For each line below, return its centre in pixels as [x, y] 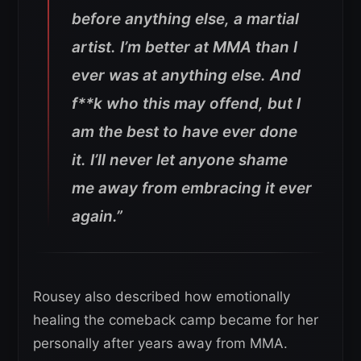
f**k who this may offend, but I [186, 104]
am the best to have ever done [185, 132]
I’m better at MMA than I [209, 48]
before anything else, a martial [185, 19]
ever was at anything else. [169, 76]
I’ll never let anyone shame [189, 160]
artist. [94, 48]
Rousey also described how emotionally [162, 297]
